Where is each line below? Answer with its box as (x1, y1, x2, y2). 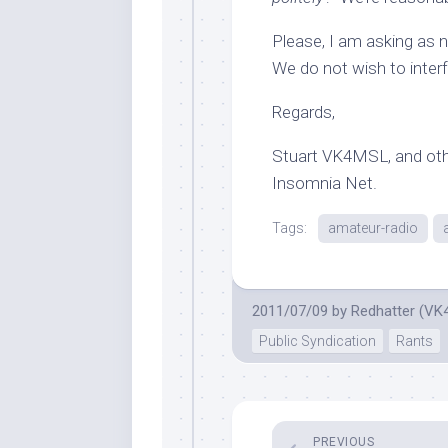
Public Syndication (259, 333, 376, 349)
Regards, (272, 102, 335, 122)
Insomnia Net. (272, 173, 377, 193)
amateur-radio (328, 220, 418, 236)
